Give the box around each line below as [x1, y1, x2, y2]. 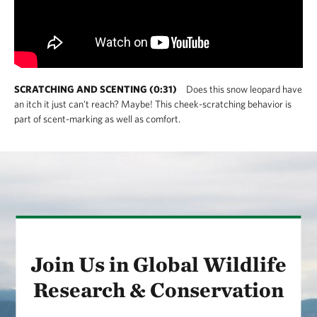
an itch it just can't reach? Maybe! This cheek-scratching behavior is [14, 98, 292, 110]
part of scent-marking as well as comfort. [14, 113, 180, 125]
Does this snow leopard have [184, 83, 302, 95]
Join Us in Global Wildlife [30, 250, 287, 277]
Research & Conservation [33, 276, 284, 302]
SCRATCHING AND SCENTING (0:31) [14, 83, 177, 95]
